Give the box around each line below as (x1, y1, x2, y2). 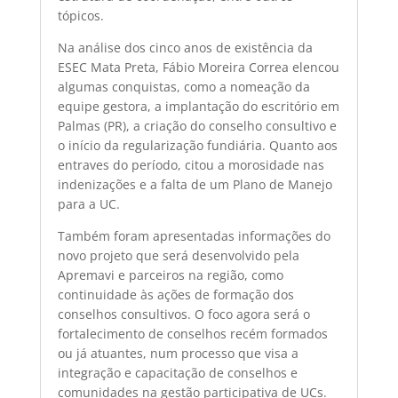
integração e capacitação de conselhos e (57, 364, 298, 381)
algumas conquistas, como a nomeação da (57, 78, 310, 95)
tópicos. (57, 7, 104, 24)
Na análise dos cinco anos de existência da (57, 39, 313, 56)
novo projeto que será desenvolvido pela (57, 247, 299, 264)
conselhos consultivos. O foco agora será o (57, 306, 310, 322)
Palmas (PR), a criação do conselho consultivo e (57, 117, 337, 134)
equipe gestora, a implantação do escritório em (57, 98, 339, 115)
